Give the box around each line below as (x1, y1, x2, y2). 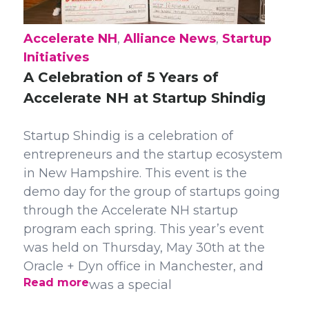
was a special (88, 277, 172, 292)
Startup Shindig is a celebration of (23, 128, 233, 143)
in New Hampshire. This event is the (23, 166, 247, 181)
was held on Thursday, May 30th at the (23, 240, 265, 255)
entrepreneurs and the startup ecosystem (23, 147, 283, 162)
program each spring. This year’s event (23, 221, 264, 237)
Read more (23, 276, 89, 289)
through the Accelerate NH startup (23, 203, 238, 218)
